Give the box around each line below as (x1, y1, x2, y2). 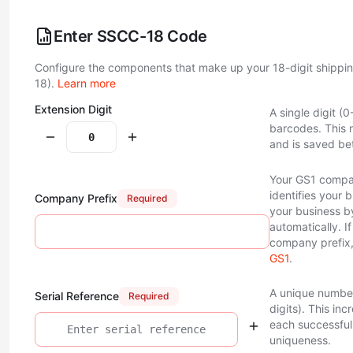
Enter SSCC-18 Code (54, 27, 207, 46)
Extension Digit (35, 102, 112, 116)
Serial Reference (35, 289, 119, 303)
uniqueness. (269, 333, 331, 347)
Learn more (58, 76, 116, 90)
